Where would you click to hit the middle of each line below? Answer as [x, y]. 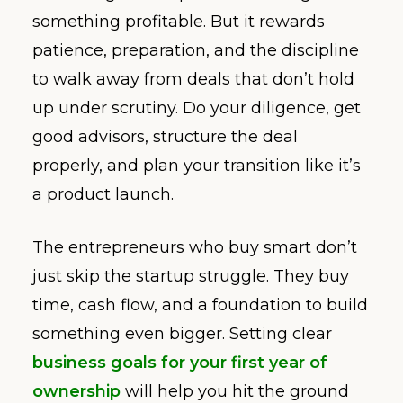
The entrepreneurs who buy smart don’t [195, 248]
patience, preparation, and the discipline [196, 51]
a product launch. [103, 195]
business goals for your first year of [180, 363]
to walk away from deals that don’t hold [193, 80]
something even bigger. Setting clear [182, 334]
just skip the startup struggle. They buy [191, 277]
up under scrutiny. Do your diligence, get [197, 108]
